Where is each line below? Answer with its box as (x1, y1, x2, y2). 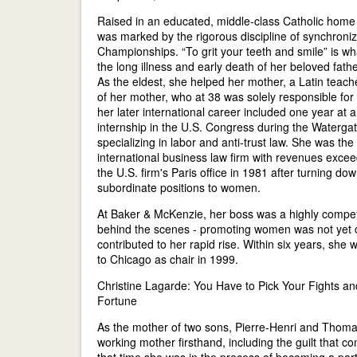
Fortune (97, 292, 137, 308)
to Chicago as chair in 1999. (97, 251, 238, 267)
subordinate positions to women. (97, 179, 261, 195)
